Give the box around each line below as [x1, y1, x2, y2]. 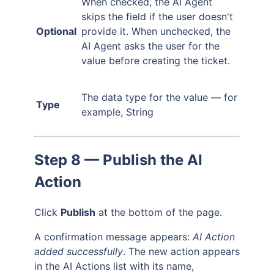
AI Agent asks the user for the [81, 39, 220, 52]
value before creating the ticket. [81, 54, 230, 67]
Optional [36, 24, 76, 37]
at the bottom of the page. [95, 206, 222, 219]
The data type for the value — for [81, 91, 237, 103]
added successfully [34, 245, 123, 258]
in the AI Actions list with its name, [34, 260, 194, 273]
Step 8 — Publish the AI [34, 150, 202, 169]
